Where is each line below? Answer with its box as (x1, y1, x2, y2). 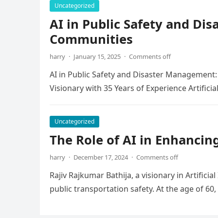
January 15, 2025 (73, 52, 121, 61)
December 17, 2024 (73, 153, 128, 162)
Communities (50, 31, 133, 48)
